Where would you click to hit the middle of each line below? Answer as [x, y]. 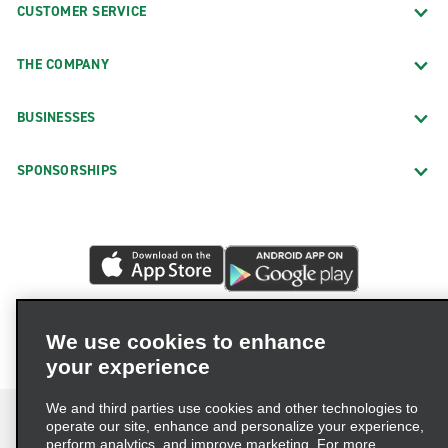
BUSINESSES [56, 117]
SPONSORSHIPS [67, 170]
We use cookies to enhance [186, 341]
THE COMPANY [63, 64]
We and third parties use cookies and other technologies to [232, 408]
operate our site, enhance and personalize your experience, [235, 426]
